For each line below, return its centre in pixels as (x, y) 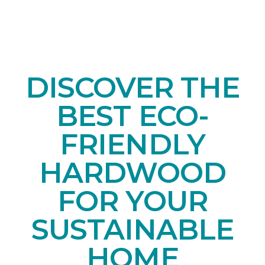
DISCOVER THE (132, 87)
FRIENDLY (132, 144)
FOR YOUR (132, 201)
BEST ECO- (132, 116)
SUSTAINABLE (132, 229)
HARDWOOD (132, 172)
